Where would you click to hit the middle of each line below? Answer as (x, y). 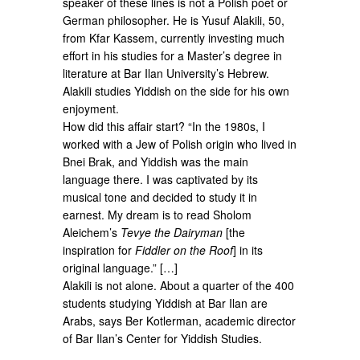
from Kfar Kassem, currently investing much (174, 37)
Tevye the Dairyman (172, 232)
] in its (248, 250)
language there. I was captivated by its (161, 179)
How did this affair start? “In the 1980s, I (164, 126)
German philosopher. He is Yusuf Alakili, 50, (174, 20)
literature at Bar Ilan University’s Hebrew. (166, 73)
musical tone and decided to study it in (160, 196)
